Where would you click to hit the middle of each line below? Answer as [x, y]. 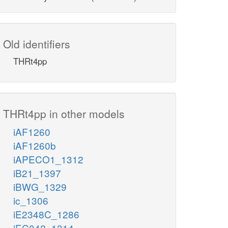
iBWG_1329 [40, 187]
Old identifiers [37, 44]
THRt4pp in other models [64, 114]
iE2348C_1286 [46, 214]
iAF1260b [35, 146]
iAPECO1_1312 [48, 159]
